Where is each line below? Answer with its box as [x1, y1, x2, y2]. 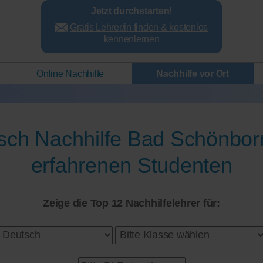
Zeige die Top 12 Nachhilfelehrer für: [43, 197, 220, 209]
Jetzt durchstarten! [90, 5, 173, 16]
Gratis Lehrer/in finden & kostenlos [69, 22, 208, 32]
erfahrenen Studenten [31, 153, 232, 177]
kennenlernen [103, 33, 160, 44]
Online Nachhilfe [36, 69, 104, 79]
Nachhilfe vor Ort [156, 69, 229, 79]
